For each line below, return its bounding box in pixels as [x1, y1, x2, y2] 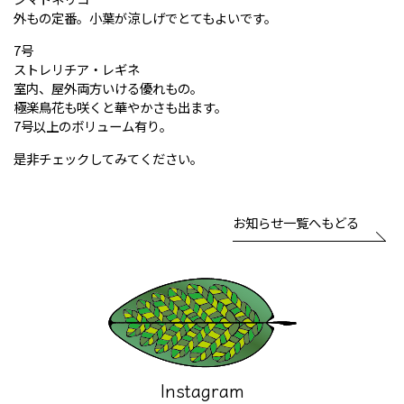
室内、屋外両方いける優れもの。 [14, 78, 203, 98]
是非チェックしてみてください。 [14, 149, 203, 169]
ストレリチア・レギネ [14, 60, 140, 79]
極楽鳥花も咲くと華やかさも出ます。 [14, 97, 227, 117]
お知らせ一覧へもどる [233, 213, 359, 233]
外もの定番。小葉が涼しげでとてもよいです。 [14, 8, 277, 28]
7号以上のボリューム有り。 [14, 116, 172, 136]
